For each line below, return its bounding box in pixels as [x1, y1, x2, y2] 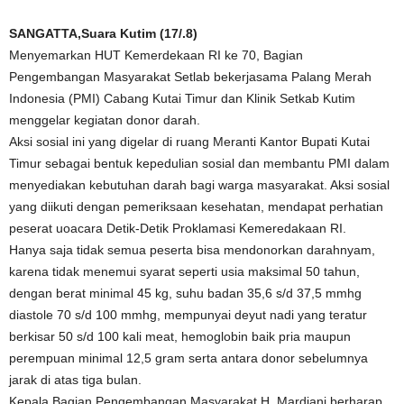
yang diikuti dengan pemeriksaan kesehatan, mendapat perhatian [9, 199, 383, 214]
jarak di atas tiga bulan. [9, 372, 142, 387]
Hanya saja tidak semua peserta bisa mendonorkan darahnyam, [9, 243, 375, 257]
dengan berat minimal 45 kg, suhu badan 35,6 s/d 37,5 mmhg [9, 286, 362, 300]
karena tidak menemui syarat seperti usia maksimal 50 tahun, [9, 264, 360, 279]
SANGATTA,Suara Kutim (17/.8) [9, 26, 197, 41]
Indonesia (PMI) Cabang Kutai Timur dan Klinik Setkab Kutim [9, 91, 355, 106]
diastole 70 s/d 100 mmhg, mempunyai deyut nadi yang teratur [9, 308, 367, 322]
